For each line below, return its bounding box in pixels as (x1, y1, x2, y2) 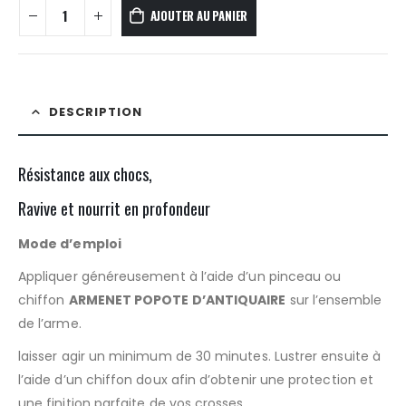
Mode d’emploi (18, 235, 121, 254)
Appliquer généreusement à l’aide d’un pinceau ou (18, 267, 342, 286)
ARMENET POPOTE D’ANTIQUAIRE (68, 291, 286, 310)
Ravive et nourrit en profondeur (18, 196, 210, 221)
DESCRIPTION (49, 103, 142, 121)
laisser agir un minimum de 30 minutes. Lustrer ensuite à (18, 347, 381, 366)
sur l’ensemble (285, 291, 382, 310)
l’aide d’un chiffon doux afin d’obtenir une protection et (18, 371, 373, 390)
